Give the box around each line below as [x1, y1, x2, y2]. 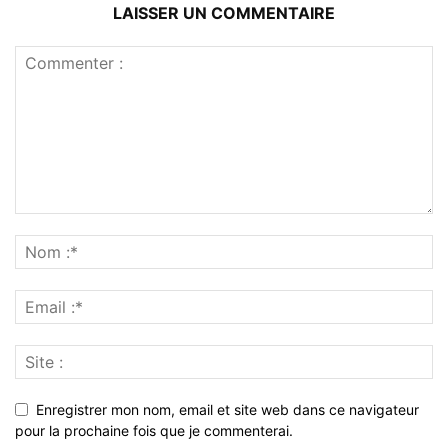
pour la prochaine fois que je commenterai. [15, 421, 293, 439]
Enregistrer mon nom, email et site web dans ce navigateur [36, 400, 419, 418]
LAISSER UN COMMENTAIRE [113, 2, 335, 23]
